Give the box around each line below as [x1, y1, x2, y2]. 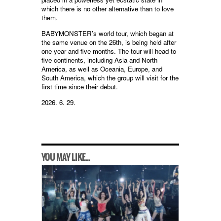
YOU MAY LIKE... [41, 153, 90, 163]
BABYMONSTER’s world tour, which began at [41, 29, 174, 38]
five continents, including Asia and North [41, 55, 157, 65]
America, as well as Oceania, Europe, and [41, 64, 162, 74]
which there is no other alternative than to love [41, 4, 174, 14]
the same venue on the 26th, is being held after [41, 37, 176, 47]
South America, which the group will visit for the [41, 73, 179, 83]
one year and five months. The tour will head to [41, 46, 176, 56]
